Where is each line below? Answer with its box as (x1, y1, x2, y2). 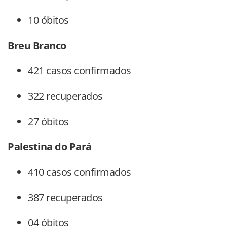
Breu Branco (8, 39, 68, 53)
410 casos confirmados (28, 165, 131, 179)
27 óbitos (28, 115, 69, 129)
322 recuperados (28, 89, 103, 103)
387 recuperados (28, 191, 103, 205)
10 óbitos (28, 13, 69, 27)
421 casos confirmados (28, 64, 131, 78)
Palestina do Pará (8, 140, 92, 154)
